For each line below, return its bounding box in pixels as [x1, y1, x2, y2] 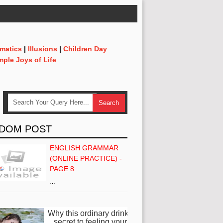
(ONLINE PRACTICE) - [50, 154, 122, 162]
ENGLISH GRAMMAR [50, 143, 118, 152]
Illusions [28, 45, 57, 53]
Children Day [63, 45, 107, 53]
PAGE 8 [50, 164, 74, 173]
